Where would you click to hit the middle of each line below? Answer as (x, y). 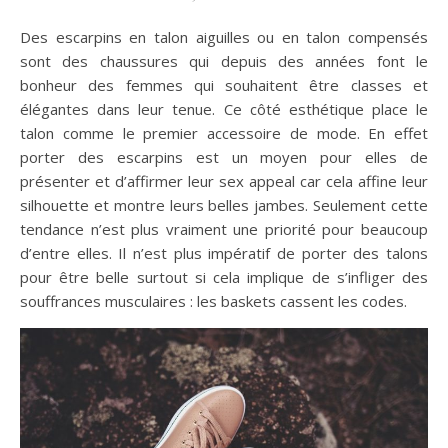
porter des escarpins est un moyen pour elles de (224, 157)
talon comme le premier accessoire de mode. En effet (224, 133)
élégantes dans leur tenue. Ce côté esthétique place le (224, 109)
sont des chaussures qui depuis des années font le (224, 61)
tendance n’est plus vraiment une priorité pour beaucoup (224, 229)
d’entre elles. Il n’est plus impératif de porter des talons (224, 253)
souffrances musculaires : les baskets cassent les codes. (213, 301)
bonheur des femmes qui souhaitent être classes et (224, 85)
